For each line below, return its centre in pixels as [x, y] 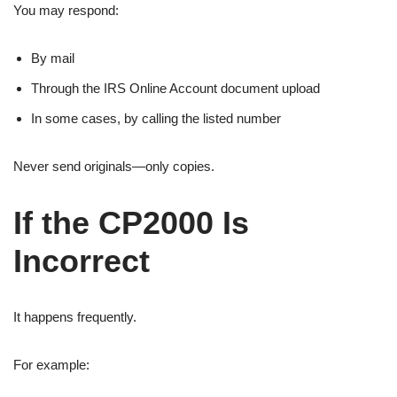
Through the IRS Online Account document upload [175, 88]
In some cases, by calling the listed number [156, 118]
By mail [53, 58]
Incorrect [82, 261]
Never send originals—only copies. [114, 166]
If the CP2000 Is [131, 222]
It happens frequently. [75, 316]
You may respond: [66, 10]
